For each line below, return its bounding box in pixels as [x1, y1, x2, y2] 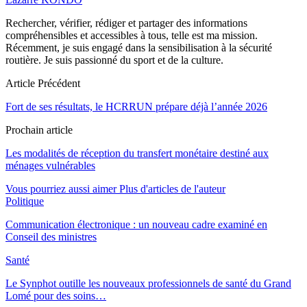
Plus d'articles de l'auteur [119, 182, 225, 195]
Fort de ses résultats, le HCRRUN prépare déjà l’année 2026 [5, 100, 267, 112]
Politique [5, 195, 44, 207]
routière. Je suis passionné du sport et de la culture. [5, 53, 223, 66]
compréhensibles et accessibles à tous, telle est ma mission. [5, 29, 258, 41]
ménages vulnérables [5, 159, 95, 171]
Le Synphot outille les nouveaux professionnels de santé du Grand [5, 277, 291, 289]
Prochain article [5, 123, 73, 136]
